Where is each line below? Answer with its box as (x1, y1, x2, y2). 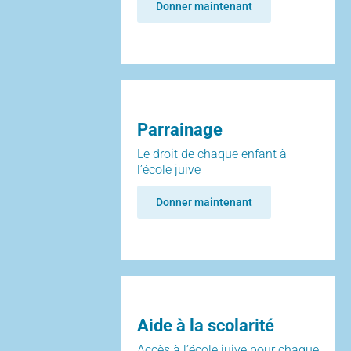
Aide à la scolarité (136, 315, 274, 335)
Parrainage (136, 119, 223, 139)
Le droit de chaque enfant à (136, 146, 287, 161)
